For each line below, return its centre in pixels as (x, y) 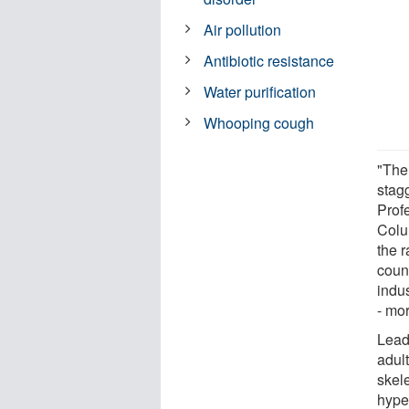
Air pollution (243, 29)
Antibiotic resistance (269, 60)
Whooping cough (259, 122)
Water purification (260, 91)
